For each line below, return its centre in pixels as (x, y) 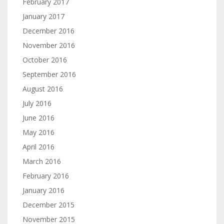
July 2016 (37, 103)
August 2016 (43, 89)
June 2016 (38, 118)
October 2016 (45, 60)
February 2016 (46, 176)
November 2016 (49, 45)
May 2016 (38, 132)
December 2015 (48, 205)
